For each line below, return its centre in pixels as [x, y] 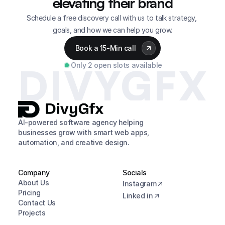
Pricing [30, 193]
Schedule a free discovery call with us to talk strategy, [111, 18]
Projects [32, 213]
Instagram [140, 184]
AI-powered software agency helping [81, 122]
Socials [135, 173]
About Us [34, 183]
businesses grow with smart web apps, [84, 132]
